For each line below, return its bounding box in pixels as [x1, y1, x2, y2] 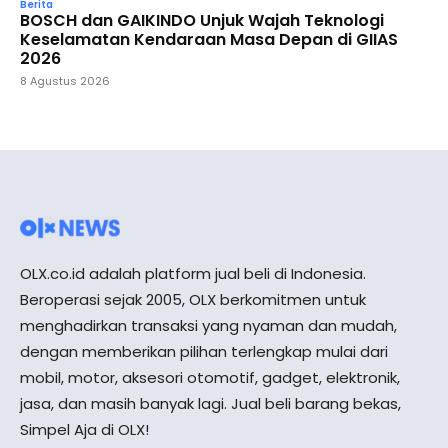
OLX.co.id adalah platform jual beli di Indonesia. [20, 263, 366, 285]
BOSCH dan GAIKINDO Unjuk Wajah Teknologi [20, 9, 384, 33]
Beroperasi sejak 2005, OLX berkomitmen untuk [20, 289, 366, 311]
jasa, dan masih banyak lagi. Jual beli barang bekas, [20, 393, 401, 415]
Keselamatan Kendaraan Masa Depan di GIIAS [20, 28, 398, 52]
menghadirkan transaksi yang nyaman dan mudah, [20, 315, 397, 337]
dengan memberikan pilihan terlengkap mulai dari [20, 341, 388, 363]
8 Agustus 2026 [20, 73, 110, 90]
